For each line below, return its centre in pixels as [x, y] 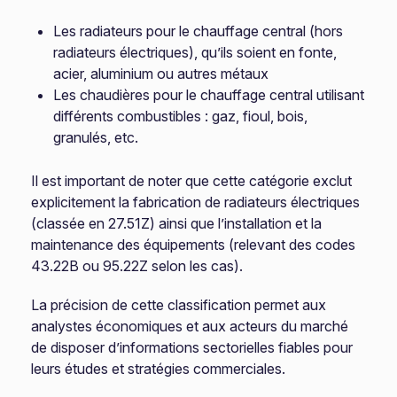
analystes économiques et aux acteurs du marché [190, 326]
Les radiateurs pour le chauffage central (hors [198, 31]
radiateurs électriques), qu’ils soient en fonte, [195, 52]
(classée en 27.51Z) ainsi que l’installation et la [177, 223]
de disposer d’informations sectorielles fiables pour [192, 347]
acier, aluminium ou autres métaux [161, 74]
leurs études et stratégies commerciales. [159, 369]
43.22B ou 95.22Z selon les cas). [137, 266]
